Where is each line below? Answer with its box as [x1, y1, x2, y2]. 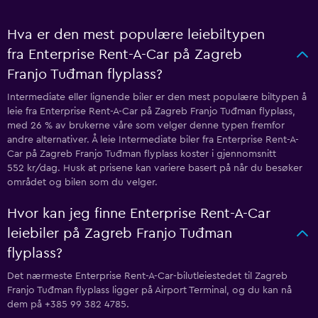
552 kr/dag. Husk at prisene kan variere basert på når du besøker [7, 163, 302, 173]
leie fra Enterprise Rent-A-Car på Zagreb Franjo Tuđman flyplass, [7, 106, 295, 116]
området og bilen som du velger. [7, 177, 158, 187]
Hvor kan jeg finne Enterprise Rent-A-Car [7, 207, 270, 221]
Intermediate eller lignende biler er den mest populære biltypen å [7, 92, 307, 102]
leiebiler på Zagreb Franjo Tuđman [7, 226, 232, 241]
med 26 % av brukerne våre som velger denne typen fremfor [7, 121, 285, 131]
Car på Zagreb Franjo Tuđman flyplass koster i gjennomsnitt [7, 149, 276, 159]
